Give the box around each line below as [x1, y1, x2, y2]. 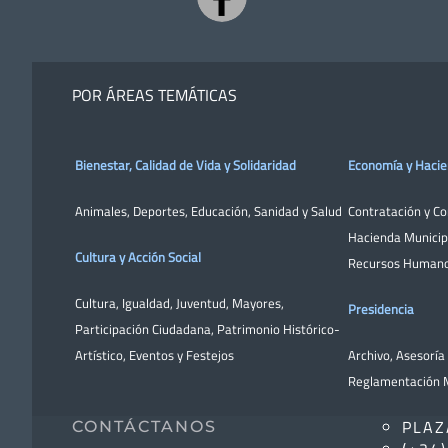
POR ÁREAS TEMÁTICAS [72, 82, 237, 107]
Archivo [348, 344, 390, 365]
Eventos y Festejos [129, 344, 234, 365]
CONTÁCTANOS [72, 416, 217, 436]
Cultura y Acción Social [75, 246, 201, 267]
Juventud [176, 292, 226, 313]
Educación [191, 200, 248, 221]
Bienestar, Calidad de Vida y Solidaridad [75, 154, 296, 175]
